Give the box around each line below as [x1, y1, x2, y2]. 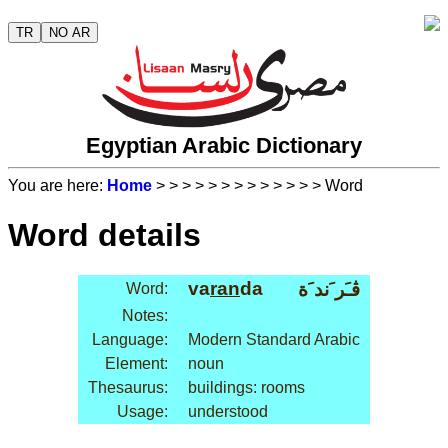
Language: [92, 331, 168, 349]
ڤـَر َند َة [298, 279, 360, 301]
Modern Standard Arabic [188, 331, 360, 349]
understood [188, 403, 268, 421]
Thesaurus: [88, 379, 168, 397]
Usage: [117, 403, 168, 421]
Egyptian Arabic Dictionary [86, 133, 362, 159]
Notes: [122, 307, 168, 325]
